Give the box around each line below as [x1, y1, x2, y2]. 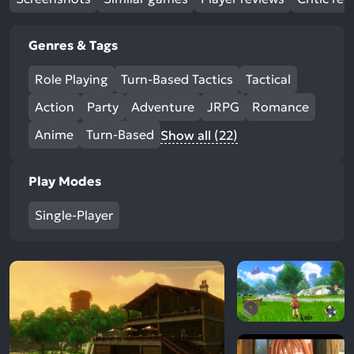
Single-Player [35, 207, 113, 223]
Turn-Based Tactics [121, 71, 233, 87]
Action [35, 99, 74, 115]
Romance [252, 99, 309, 115]
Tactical [246, 71, 291, 87]
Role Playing [35, 71, 108, 87]
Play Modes [28, 173, 101, 189]
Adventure [131, 99, 194, 115]
